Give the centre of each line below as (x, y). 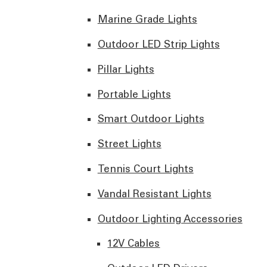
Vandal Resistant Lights (154, 193)
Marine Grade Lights (147, 19)
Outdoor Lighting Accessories (170, 218)
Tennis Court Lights (145, 168)
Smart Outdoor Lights (151, 119)
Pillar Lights (126, 69)
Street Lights (129, 144)
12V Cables (134, 243)
